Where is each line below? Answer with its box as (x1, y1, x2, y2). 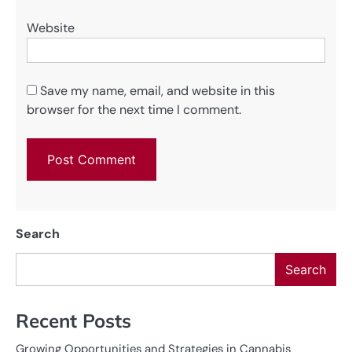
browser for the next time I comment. (27, 101, 241, 118)
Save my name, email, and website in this (40, 82, 275, 99)
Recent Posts (16, 308, 131, 332)
